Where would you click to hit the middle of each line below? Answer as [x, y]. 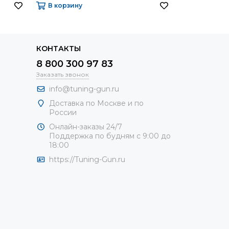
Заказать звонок [63, 74]
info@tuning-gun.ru [84, 89]
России [63, 112]
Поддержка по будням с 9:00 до [110, 136]
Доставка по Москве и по [96, 103]
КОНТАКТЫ [59, 49]
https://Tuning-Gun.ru [87, 159]
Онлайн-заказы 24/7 [86, 127]
